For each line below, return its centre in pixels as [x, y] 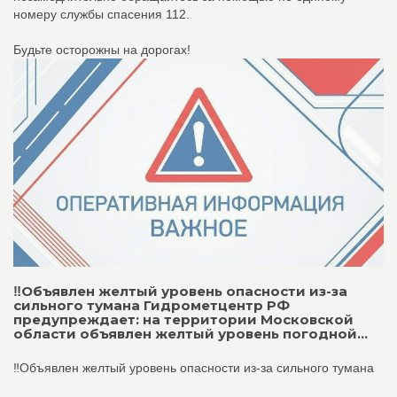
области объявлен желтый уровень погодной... [191, 334]
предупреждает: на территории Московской [183, 320]
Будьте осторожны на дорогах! [102, 50]
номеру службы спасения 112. [101, 15]
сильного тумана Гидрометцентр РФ [152, 306]
